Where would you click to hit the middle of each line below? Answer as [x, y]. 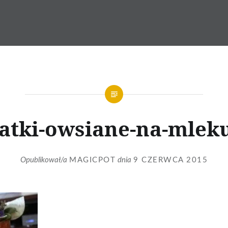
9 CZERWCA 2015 [170, 160]
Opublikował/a [45, 160]
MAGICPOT [92, 160]
